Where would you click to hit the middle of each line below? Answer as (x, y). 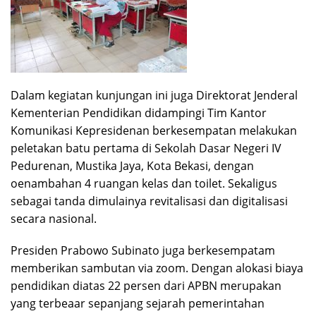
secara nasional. (54, 218)
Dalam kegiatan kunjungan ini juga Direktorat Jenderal (154, 95)
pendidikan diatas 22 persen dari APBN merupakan (146, 285)
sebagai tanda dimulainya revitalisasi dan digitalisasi (149, 201)
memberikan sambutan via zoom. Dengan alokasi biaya (157, 268)
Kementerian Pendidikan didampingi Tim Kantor (139, 113)
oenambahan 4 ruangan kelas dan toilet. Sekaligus (144, 183)
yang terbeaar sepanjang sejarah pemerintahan (138, 303)
